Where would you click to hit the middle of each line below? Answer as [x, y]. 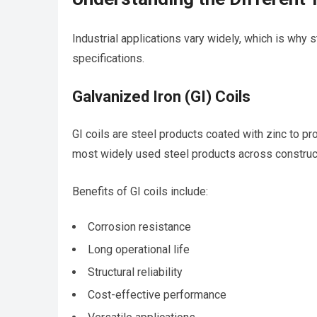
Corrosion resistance [139, 227]
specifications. [108, 59]
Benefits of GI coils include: [140, 192]
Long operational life [139, 250]
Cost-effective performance [157, 295]
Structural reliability [135, 272]
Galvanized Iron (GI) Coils [161, 97]
